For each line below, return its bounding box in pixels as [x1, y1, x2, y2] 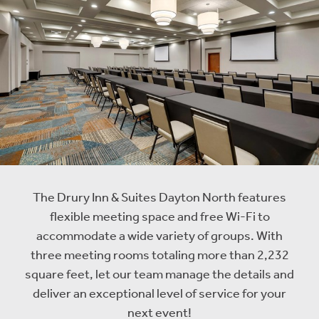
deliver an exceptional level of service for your [33, 286, 286, 302]
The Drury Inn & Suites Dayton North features [33, 189, 286, 206]
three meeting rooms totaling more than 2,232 [30, 247, 289, 263]
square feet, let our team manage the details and [25, 266, 294, 283]
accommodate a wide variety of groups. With [36, 228, 283, 244]
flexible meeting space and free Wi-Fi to [49, 209, 270, 225]
